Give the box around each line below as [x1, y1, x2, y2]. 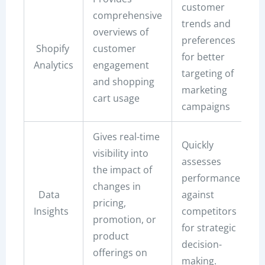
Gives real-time [92, 130, 160, 144]
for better [181, 50, 225, 64]
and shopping [92, 75, 154, 89]
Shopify [33, 42, 69, 56]
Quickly [181, 138, 214, 152]
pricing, [92, 196, 126, 210]
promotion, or [92, 213, 156, 227]
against [181, 188, 214, 202]
